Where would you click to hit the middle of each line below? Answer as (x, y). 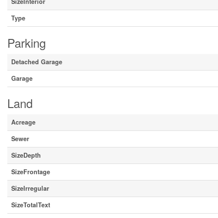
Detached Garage (37, 62)
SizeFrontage (31, 172)
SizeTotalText (31, 205)
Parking (27, 43)
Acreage (23, 122)
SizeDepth (26, 155)
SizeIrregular (30, 188)
